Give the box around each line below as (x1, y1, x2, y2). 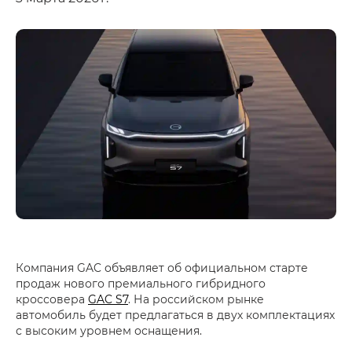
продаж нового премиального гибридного (16, 276, 266, 291)
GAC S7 (88, 291, 128, 307)
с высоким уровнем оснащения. (16, 323, 202, 339)
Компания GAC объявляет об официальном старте (16, 260, 308, 276)
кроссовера (16, 291, 88, 307)
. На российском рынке (128, 291, 264, 307)
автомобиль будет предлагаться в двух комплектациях (16, 307, 335, 323)
